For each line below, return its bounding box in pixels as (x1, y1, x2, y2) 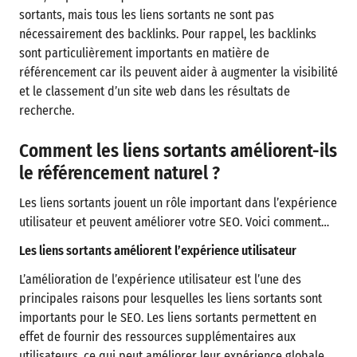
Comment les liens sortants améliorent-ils (19, 139, 337, 162)
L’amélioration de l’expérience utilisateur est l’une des (19, 272, 301, 287)
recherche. (19, 103, 74, 118)
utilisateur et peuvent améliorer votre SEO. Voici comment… (19, 214, 329, 229)
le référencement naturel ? (19, 162, 220, 184)
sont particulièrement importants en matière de (19, 45, 269, 61)
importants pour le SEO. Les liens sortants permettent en (19, 310, 316, 325)
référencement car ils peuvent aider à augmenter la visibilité (19, 65, 338, 80)
